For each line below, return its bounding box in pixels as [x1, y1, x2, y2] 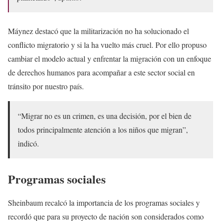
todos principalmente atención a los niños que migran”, [18, 124, 188, 135]
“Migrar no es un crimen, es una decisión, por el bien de [18, 110, 191, 121]
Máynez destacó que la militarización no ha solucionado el [8, 25, 189, 36]
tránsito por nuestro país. [8, 80, 84, 91]
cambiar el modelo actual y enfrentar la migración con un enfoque [8, 53, 211, 64]
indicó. [18, 138, 39, 148]
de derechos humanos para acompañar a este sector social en [8, 67, 195, 77]
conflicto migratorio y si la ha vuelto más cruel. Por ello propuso [8, 39, 207, 50]
